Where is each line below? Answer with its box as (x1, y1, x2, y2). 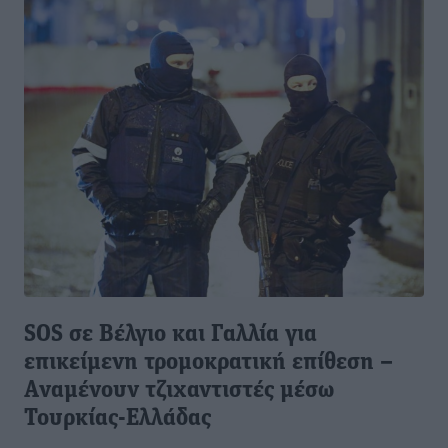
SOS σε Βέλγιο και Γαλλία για (24, 323, 317, 348)
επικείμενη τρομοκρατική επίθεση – (24, 351, 393, 376)
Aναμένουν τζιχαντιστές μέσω (24, 379, 334, 404)
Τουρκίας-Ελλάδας (24, 407, 211, 432)
